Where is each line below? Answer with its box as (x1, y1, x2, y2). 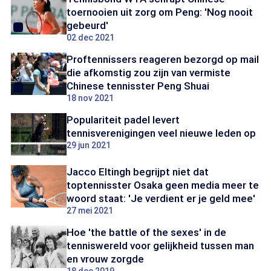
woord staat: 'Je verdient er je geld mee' (67, 192, 255, 204)
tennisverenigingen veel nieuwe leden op (67, 127, 256, 139)
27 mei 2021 (67, 206, 113, 215)
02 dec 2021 (67, 33, 114, 42)
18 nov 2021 (67, 93, 114, 103)
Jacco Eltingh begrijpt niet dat (67, 166, 209, 178)
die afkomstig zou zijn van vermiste (67, 67, 230, 79)
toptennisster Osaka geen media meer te (67, 179, 259, 191)
